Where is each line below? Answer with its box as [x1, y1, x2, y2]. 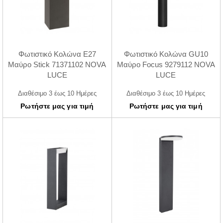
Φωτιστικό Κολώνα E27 [18, 50, 96, 59]
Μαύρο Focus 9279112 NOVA [116, 60, 215, 69]
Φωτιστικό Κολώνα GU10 [123, 50, 208, 59]
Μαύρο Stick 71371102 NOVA [8, 60, 107, 69]
